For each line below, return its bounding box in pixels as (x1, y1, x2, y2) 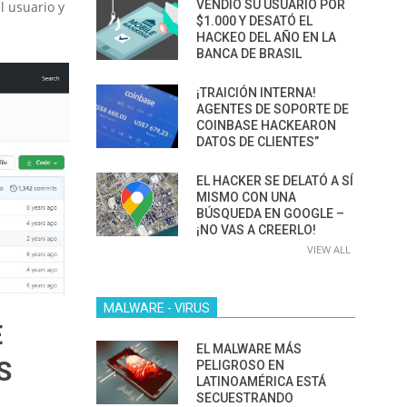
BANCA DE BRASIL (196, 46, 302, 61)
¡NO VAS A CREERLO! (196, 223, 316, 237)
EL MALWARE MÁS (196, 342, 302, 356)
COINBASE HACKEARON (196, 118, 336, 133)
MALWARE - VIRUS (104, 301, 210, 315)
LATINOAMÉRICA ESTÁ (196, 374, 326, 389)
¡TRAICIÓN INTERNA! (196, 85, 316, 100)
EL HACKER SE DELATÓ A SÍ (196, 174, 353, 188)
